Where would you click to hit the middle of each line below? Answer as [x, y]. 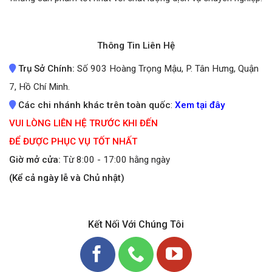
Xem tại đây [200, 105]
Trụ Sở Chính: [48, 68]
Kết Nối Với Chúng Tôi [136, 225]
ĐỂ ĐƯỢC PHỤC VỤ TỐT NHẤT [73, 141]
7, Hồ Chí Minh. [39, 87]
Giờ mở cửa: [36, 159]
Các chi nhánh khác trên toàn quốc [94, 105]
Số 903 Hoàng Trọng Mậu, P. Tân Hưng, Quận [168, 68]
